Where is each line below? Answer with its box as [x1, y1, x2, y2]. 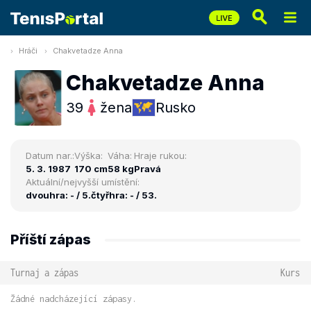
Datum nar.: [26, 150, 74, 161]
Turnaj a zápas [10, 267, 78, 278]
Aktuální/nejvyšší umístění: [26, 176, 140, 187]
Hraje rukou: [134, 150, 187, 161]
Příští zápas [10, 231, 91, 248]
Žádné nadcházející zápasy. [10, 294, 137, 304]
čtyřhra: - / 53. [91, 190, 157, 201]
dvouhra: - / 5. [26, 190, 91, 201]
